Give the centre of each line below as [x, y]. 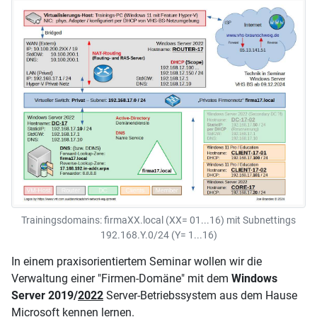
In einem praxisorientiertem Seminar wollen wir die [137, 261]
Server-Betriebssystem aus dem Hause [200, 295]
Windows [254, 278]
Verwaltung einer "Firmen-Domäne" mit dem [121, 278]
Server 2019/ [45, 295]
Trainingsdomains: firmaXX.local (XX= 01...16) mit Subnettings [158, 220]
